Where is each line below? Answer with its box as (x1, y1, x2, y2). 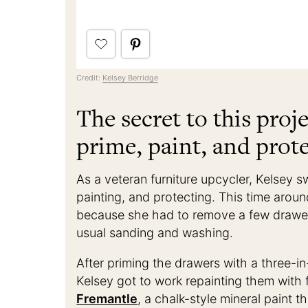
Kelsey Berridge (102, 73, 159, 83)
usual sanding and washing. (76, 225, 234, 241)
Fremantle (76, 291, 138, 307)
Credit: (76, 73, 103, 83)
